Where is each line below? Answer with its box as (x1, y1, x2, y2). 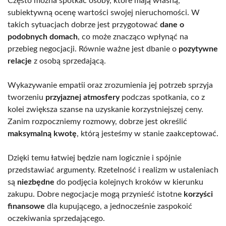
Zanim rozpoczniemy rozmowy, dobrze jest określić (8, 118, 187, 126)
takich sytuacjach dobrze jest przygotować (8, 21, 160, 29)
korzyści (184, 190, 213, 199)
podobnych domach (8, 33, 78, 41)
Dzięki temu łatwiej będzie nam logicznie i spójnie (8, 154, 181, 162)
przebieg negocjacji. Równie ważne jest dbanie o (8, 45, 179, 53)
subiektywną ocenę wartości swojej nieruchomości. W (8, 9, 200, 17)
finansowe (8, 202, 45, 211)
